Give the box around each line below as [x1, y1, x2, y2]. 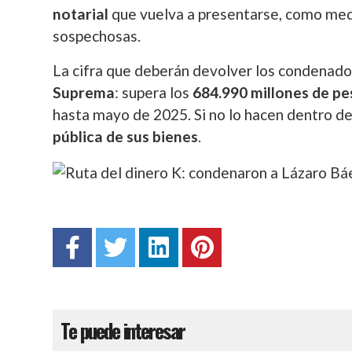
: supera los [115, 83, 192, 101]
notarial [53, 5, 108, 23]
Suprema [53, 83, 115, 101]
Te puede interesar [60, 315, 185, 346]
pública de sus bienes [53, 127, 198, 145]
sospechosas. [53, 27, 141, 45]
